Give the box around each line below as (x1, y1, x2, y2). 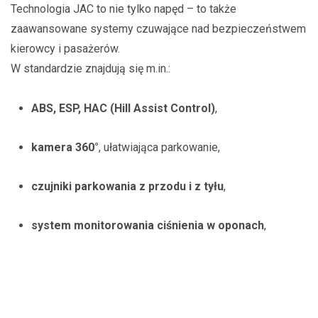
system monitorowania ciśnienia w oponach (31, 219, 264, 233)
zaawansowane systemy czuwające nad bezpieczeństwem (11, 22, 306, 36)
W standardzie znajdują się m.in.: (11, 62, 170, 76)
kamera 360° (31, 140, 99, 154)
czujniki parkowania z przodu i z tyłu (31, 179, 224, 193)
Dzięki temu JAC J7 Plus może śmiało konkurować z (11, 297, 271, 311)
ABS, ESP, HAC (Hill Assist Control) (31, 101, 215, 115)
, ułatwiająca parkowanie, (98, 140, 220, 154)
